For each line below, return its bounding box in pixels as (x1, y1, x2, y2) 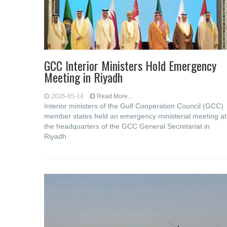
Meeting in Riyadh (44, 68, 123, 86)
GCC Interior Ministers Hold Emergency (44, 56, 216, 74)
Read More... (97, 93, 132, 100)
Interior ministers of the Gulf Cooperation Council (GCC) (44, 102, 223, 110)
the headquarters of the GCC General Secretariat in (44, 122, 210, 130)
